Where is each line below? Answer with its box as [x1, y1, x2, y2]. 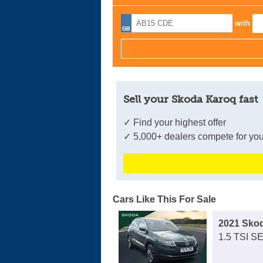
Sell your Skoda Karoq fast [123, 93, 258, 106]
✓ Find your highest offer [123, 117, 227, 128]
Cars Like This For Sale [113, 194, 216, 205]
